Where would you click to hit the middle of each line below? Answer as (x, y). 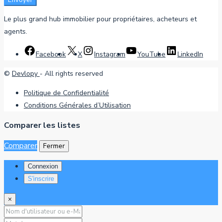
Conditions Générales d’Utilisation (77, 106)
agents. (16, 32)
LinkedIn (190, 55)
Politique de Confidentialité (66, 93)
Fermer (54, 146)
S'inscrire (41, 179)
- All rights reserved (71, 74)
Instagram (110, 55)
